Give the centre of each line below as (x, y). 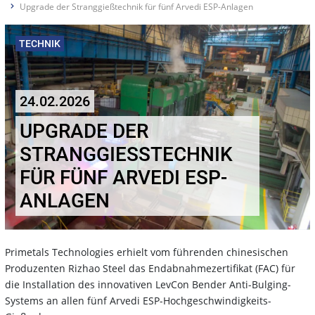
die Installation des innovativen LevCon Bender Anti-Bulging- (148, 285)
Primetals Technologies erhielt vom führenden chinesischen (147, 252)
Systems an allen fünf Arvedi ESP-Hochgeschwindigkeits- (138, 301)
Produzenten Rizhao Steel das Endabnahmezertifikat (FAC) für (150, 269)
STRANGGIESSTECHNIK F (126, 155)
